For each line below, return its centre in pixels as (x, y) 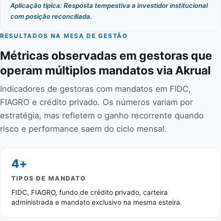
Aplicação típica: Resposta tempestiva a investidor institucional (109, 5)
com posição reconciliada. (51, 16)
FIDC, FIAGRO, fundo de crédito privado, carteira (90, 192)
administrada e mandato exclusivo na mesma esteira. (97, 202)
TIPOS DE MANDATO (49, 179)
